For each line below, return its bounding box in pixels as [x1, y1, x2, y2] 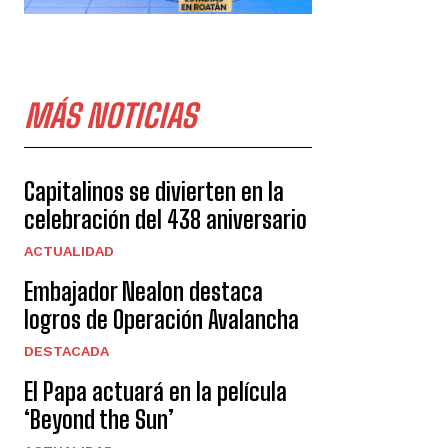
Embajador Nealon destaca [24, 277, 263, 307]
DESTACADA [24, 343, 109, 360]
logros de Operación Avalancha [24, 305, 299, 335]
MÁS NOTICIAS [24, 97, 196, 136]
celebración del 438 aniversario [24, 205, 307, 235]
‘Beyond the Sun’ [24, 405, 174, 435]
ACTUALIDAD [24, 243, 114, 260]
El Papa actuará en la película [24, 377, 287, 407]
